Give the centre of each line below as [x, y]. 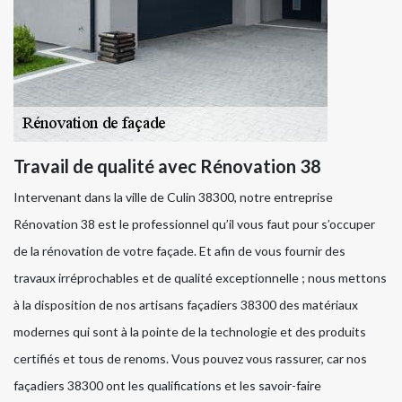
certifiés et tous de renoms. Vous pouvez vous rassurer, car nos [190, 358]
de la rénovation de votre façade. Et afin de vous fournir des [179, 250]
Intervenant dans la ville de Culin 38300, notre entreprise [173, 197]
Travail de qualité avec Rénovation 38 [167, 166]
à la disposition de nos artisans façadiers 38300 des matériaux [186, 304]
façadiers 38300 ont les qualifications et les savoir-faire [167, 385]
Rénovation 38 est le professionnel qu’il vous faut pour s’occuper [194, 223]
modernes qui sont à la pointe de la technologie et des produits [190, 331]
